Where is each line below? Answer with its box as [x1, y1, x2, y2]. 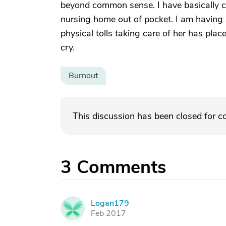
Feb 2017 [91, 208, 126, 219]
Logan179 [91, 198, 129, 209]
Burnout [69, 70, 98, 81]
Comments [77, 155, 166, 180]
